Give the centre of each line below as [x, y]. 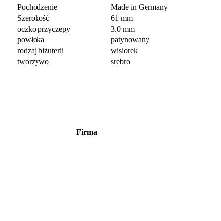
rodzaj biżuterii [40, 51]
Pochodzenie [37, 7]
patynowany [130, 40]
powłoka [31, 40]
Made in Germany [139, 7]
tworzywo [33, 61]
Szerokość [33, 18]
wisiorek [124, 51]
